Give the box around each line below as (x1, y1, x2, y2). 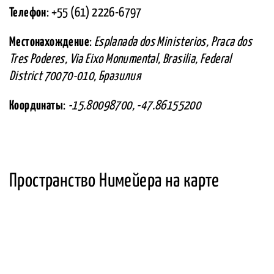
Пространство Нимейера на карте (9, 172, 219, 191)
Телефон (9, 7, 46, 20)
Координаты (9, 100, 63, 113)
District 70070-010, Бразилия (9, 70, 141, 83)
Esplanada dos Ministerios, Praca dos (94, 36, 253, 49)
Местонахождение (9, 36, 89, 49)
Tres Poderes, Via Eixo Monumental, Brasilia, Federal (9, 53, 232, 66)
